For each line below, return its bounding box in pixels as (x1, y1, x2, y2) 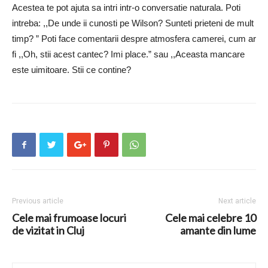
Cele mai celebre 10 (165, 211, 256, 225)
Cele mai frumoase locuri (12, 211, 126, 225)
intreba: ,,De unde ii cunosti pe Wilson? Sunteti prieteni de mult (12, 18, 254, 29)
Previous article (12, 197, 63, 206)
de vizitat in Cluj (12, 224, 84, 237)
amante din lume (180, 224, 256, 237)
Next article (218, 197, 256, 206)
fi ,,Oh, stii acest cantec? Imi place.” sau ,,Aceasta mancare (12, 49, 245, 60)
